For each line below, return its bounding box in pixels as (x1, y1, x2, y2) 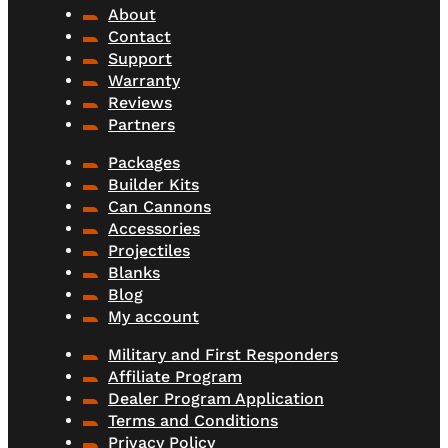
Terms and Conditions (108, 411, 278, 431)
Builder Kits (108, 175, 199, 195)
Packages (108, 153, 180, 173)
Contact (108, 27, 171, 47)
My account (108, 307, 199, 327)
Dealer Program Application (108, 389, 324, 409)
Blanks (108, 263, 160, 283)
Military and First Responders (108, 345, 338, 365)
